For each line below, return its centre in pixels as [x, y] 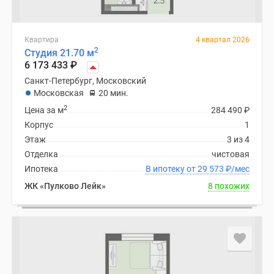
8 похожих [229, 186]
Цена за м [44, 110]
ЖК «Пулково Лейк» [65, 186]
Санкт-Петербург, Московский [85, 81]
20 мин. [113, 93]
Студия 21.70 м [59, 53]
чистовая [231, 154]
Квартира [42, 40]
